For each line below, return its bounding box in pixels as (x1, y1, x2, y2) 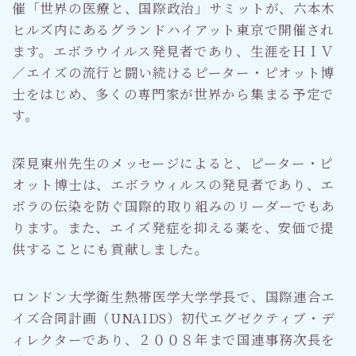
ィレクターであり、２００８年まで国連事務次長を (12, 329, 336, 349)
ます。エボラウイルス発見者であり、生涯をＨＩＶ (12, 41, 335, 60)
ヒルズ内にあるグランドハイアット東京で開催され (12, 19, 335, 39)
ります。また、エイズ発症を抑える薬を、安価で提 (12, 217, 335, 237)
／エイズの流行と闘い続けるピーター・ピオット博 (12, 62, 335, 82)
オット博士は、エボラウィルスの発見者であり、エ (12, 174, 335, 194)
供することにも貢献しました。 (12, 238, 209, 258)
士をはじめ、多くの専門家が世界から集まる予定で (12, 83, 335, 103)
